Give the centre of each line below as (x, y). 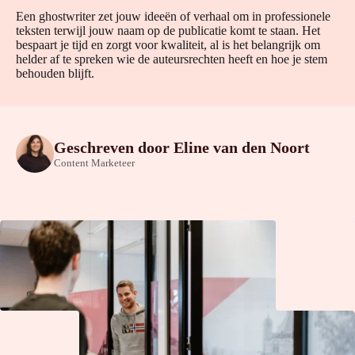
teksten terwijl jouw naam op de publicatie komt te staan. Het (168, 31)
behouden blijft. (55, 73)
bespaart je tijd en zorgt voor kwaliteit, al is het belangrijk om (168, 45)
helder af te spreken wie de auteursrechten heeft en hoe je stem (172, 59)
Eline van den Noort (242, 147)
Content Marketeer (94, 162)
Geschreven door (114, 147)
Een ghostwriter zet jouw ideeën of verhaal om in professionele (173, 16)
